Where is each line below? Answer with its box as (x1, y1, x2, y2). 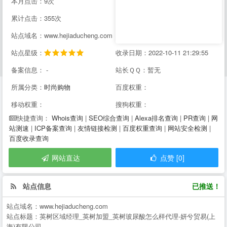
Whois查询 (52, 113, 83, 123)
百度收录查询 (9, 133, 49, 143)
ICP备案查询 (34, 123, 72, 133)
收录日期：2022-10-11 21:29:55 (116, 48, 208, 57)
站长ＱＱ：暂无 (116, 65, 161, 74)
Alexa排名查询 (135, 113, 178, 123)
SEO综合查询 (89, 113, 129, 123)
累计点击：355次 (11, 13, 61, 23)
